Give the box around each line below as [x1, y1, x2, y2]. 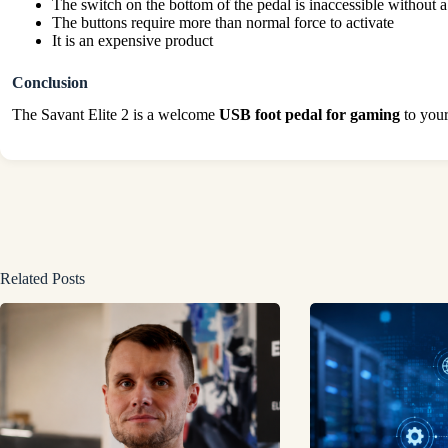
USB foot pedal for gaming [219, 106, 400, 124]
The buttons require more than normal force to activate [52, 13, 394, 31]
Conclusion [12, 73, 88, 91]
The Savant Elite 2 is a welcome [12, 106, 219, 124]
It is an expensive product [52, 31, 213, 49]
